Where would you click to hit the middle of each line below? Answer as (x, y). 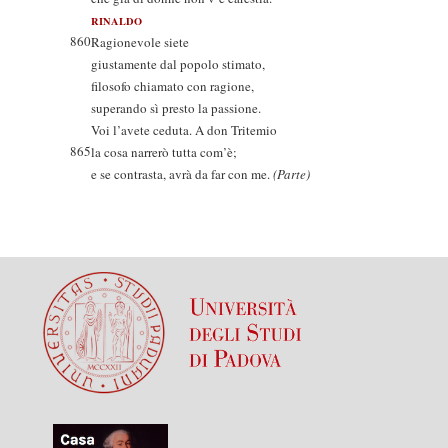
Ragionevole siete (140, 42)
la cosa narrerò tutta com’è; (164, 152)
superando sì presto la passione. (176, 108)
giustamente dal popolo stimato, (178, 64)
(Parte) (291, 174)
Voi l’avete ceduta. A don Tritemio (184, 130)
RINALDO (116, 21)
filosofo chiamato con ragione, (172, 86)
